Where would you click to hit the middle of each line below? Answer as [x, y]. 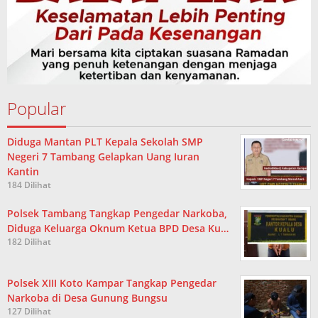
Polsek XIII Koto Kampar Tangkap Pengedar [112, 283]
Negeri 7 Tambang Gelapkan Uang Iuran [103, 157]
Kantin [23, 172]
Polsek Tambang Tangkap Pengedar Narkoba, [117, 214]
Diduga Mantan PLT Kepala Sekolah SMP [105, 142]
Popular [37, 109]
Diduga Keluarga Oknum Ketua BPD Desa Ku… [118, 229]
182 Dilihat [29, 242]
